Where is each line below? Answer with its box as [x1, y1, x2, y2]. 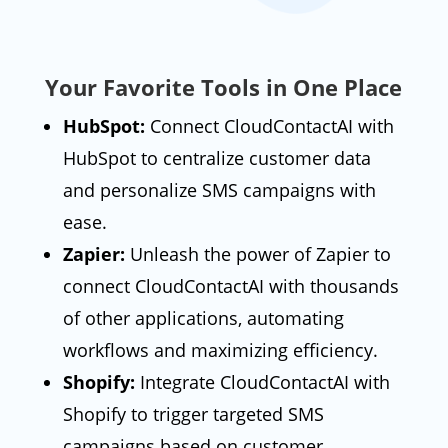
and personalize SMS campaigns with [62, 177, 376, 202]
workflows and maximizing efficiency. [62, 337, 378, 362]
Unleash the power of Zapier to [124, 241, 391, 266]
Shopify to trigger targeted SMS [62, 401, 324, 426]
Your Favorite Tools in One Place [44, 71, 402, 102]
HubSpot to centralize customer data [62, 145, 371, 170]
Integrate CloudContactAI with [134, 369, 390, 394]
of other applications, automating [62, 305, 344, 330]
